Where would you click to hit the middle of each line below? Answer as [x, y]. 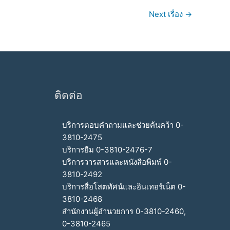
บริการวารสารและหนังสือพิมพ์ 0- [117, 162]
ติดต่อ [69, 95]
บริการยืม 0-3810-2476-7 [107, 150]
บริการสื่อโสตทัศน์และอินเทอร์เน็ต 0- [124, 187]
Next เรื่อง [167, 14]
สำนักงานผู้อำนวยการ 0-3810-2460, [124, 211]
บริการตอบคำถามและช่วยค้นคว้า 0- [123, 125]
